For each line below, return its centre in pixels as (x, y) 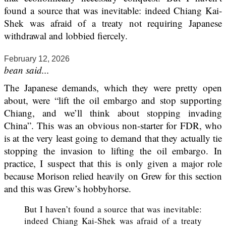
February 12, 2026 (37, 59)
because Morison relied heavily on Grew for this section (113, 176)
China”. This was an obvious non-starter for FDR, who (113, 126)
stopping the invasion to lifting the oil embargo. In (113, 151)
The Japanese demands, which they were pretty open (113, 88)
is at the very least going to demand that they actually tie (113, 138)
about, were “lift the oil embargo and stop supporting (113, 100)
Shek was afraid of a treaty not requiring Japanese (113, 23)
